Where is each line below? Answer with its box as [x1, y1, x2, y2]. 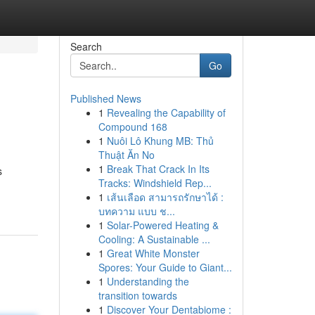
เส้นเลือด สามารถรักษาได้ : [106, 190, 224, 204]
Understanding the [106, 274, 189, 288]
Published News [70, 91, 141, 105]
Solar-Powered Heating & [106, 218, 219, 232]
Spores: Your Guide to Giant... [98, 260, 232, 274]
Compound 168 [98, 120, 167, 134]
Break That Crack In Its [106, 162, 210, 176]
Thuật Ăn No [98, 148, 155, 162]
